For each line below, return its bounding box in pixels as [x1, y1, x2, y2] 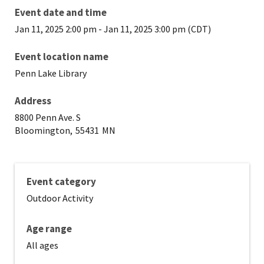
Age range [27, 222, 72, 236]
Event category [27, 175, 96, 189]
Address [15, 94, 51, 108]
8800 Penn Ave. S [15, 111, 81, 124]
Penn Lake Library [15, 67, 87, 80]
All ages [27, 239, 58, 252]
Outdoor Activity [27, 192, 93, 204]
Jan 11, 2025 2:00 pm [15, 23, 97, 35]
